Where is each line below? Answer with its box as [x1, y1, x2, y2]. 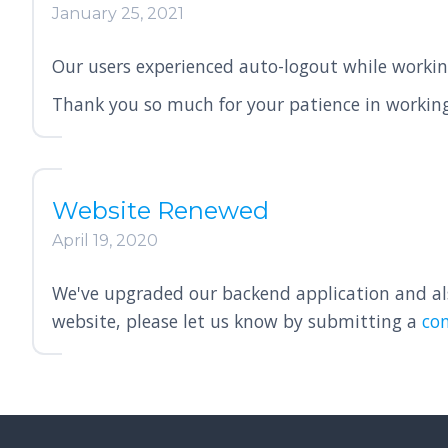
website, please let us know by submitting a [52, 309, 422, 333]
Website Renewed [52, 196, 269, 225]
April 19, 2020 [52, 231, 158, 250]
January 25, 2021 [52, 4, 184, 23]
